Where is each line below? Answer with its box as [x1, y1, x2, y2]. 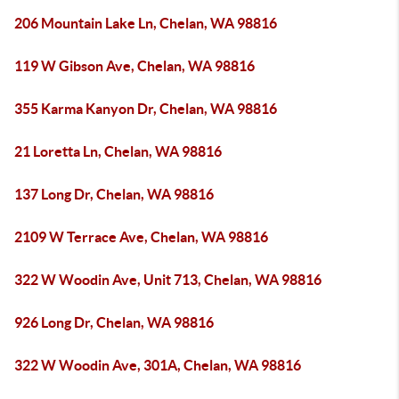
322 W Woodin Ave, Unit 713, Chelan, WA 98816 [14, 272, 322, 288]
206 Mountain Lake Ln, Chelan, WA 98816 [14, 15, 277, 31]
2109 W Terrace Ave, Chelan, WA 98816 [14, 229, 268, 245]
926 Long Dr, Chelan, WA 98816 [14, 314, 214, 330]
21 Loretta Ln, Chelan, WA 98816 [14, 143, 222, 159]
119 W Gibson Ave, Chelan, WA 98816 [14, 58, 255, 74]
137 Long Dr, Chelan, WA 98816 [14, 186, 214, 202]
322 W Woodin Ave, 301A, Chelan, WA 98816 [14, 357, 301, 373]
